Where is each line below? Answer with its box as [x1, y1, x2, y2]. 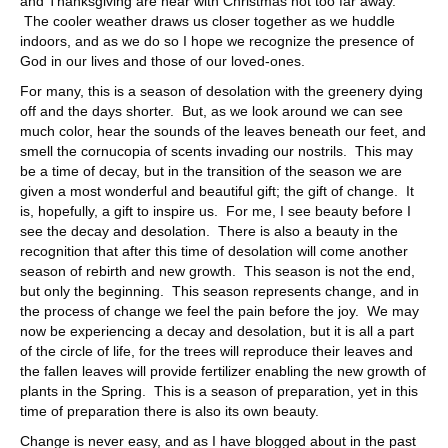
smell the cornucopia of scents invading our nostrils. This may [20, 142, 413, 159]
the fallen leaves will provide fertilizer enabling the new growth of [20, 362, 426, 379]
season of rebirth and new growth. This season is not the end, [20, 262, 415, 279]
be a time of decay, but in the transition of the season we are [20, 162, 402, 179]
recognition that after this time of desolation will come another [20, 242, 408, 259]
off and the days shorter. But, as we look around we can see [20, 102, 403, 119]
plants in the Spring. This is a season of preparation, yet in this [20, 382, 418, 399]
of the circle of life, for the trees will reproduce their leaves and [20, 342, 413, 359]
